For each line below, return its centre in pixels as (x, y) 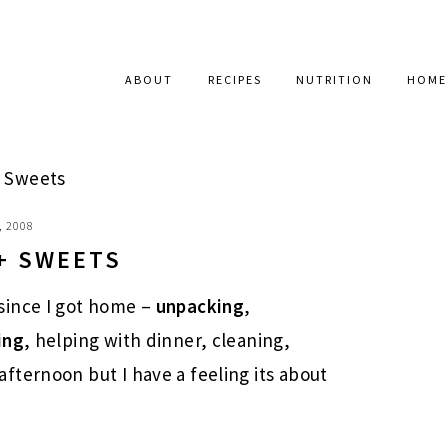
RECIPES (234, 79)
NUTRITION (335, 79)
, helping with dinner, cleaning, (157, 340)
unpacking (200, 306)
